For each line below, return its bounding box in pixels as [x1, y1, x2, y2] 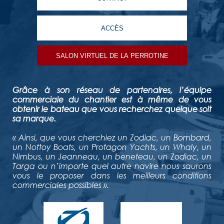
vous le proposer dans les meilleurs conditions [12, 170, 211, 180]
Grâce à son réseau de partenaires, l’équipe [12, 85, 211, 94]
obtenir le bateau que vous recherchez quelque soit [12, 104, 211, 113]
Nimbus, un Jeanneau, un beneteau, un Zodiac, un [12, 151, 211, 161]
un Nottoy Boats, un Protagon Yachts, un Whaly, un [12, 142, 211, 151]
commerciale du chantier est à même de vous [12, 94, 211, 104]
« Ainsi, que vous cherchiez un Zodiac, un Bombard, [12, 132, 211, 142]
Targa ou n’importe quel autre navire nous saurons [12, 161, 211, 170]
